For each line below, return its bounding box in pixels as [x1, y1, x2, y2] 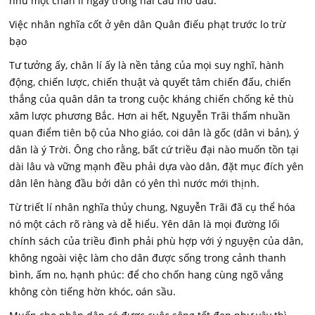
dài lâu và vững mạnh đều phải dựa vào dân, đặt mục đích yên [9, 160, 304, 173]
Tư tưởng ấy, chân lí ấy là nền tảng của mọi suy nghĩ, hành [9, 58, 285, 72]
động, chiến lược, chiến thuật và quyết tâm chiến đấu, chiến [9, 75, 292, 89]
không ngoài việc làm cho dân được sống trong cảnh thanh [9, 251, 287, 264]
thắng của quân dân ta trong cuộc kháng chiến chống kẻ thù [9, 92, 295, 105]
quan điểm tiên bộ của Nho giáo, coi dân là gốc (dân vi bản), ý [9, 126, 300, 139]
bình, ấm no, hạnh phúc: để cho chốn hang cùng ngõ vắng [9, 268, 284, 281]
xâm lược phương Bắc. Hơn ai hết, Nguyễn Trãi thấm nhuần [9, 109, 291, 122]
